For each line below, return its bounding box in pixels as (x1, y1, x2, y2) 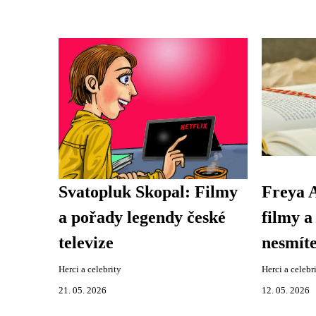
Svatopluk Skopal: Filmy (59, 182, 238, 201)
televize (59, 233, 114, 252)
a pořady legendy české (59, 207, 226, 226)
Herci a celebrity (59, 264, 121, 274)
